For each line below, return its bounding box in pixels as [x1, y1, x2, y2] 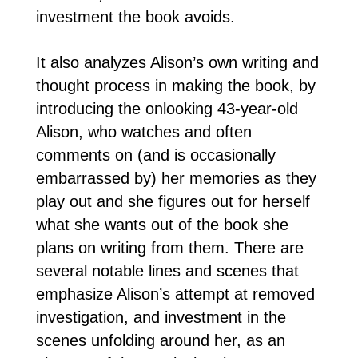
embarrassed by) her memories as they [35, 169, 316, 188]
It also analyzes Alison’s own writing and [35, 54, 319, 72]
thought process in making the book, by [35, 77, 316, 95]
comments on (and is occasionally [35, 146, 276, 165]
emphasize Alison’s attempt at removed [35, 285, 315, 304]
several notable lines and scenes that [35, 262, 299, 280]
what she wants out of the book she [35, 216, 288, 234]
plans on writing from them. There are [35, 239, 304, 257]
